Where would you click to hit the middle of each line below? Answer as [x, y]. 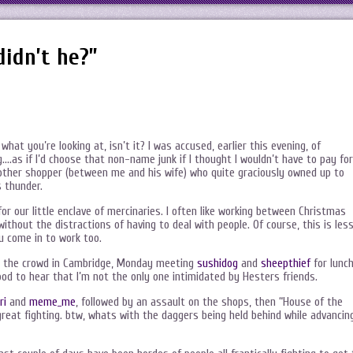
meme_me [52, 302]
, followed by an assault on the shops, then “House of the [209, 302]
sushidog [217, 264]
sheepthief [286, 264]
